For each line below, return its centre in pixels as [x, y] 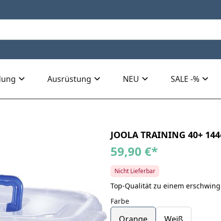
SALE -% [185, 79]
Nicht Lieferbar [135, 171]
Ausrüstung [69, 79]
